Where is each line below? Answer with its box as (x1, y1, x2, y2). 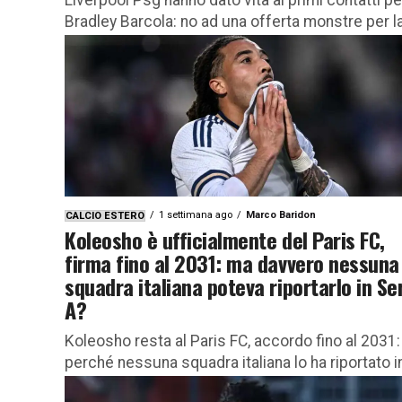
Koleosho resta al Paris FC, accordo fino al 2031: (65, 331, 400, 350)
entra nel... (65, 55, 135, 74)
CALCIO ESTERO (66, 209, 144, 222)
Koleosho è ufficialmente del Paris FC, (65, 223, 385, 256)
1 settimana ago (159, 208, 232, 221)
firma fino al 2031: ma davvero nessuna (65, 246, 399, 279)
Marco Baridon (246, 208, 316, 221)
